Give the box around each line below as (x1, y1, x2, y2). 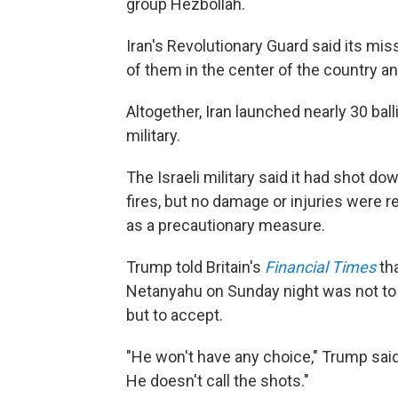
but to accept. (126, 306, 223, 325)
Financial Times (265, 258, 376, 277)
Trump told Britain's (126, 258, 265, 277)
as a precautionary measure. (126, 216, 325, 235)
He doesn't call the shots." (126, 371, 309, 391)
